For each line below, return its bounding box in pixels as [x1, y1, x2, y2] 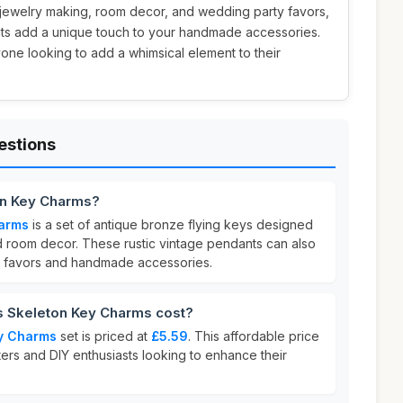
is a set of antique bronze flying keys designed [29, 217, 313, 232]
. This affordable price [188, 328, 319, 344]
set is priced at [57, 328, 151, 344]
